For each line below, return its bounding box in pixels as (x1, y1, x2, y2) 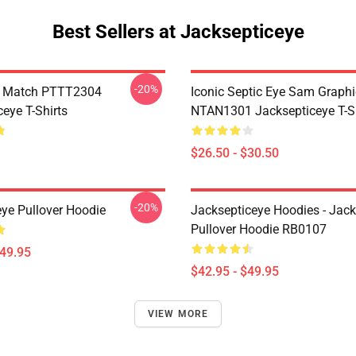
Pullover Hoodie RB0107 (191, 221, 327, 237)
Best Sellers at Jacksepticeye (52, 20, 304, 43)
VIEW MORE (147, 308, 209, 319)
